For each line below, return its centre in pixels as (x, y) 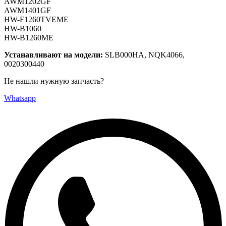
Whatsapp (20, 98)
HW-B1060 (23, 28)
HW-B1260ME (29, 37)
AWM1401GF (27, 10)
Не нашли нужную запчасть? (54, 81)
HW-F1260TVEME (36, 19)
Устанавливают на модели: (54, 54)
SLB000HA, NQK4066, (145, 54)
